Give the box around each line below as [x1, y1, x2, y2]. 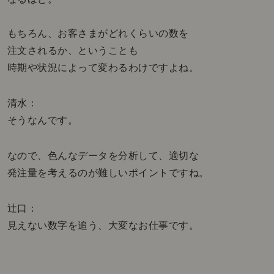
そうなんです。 [7, 115, 78, 126]
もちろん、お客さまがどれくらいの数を [7, 28, 189, 39]
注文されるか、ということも [7, 45, 139, 56]
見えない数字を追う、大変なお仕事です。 [7, 220, 199, 231]
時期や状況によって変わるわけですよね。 [7, 62, 199, 73]
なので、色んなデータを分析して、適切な [7, 150, 199, 161]
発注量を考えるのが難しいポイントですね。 [7, 168, 209, 179]
